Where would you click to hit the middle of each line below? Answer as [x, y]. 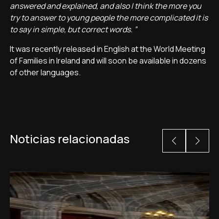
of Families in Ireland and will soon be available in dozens [108, 61]
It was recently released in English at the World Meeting [108, 49]
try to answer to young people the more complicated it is [109, 18]
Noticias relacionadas [70, 139]
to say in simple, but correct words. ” [73, 29]
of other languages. [46, 72]
